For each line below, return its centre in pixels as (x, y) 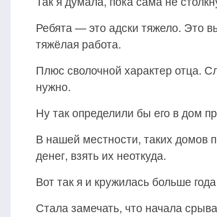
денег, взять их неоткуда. (101, 155)
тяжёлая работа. (78, 44)
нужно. (53, 86)
